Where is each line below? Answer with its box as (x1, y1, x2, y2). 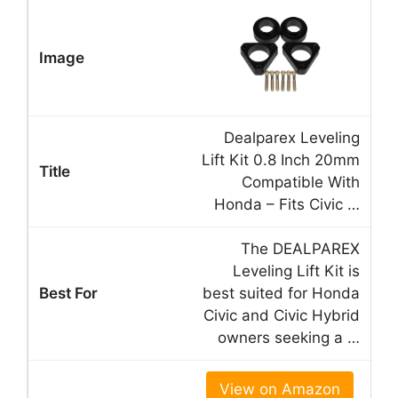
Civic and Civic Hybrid (203, 306, 360, 324)
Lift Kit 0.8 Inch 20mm (202, 150, 360, 169)
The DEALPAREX (241, 239, 360, 258)
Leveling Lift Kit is (233, 261, 360, 280)
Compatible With (242, 172, 360, 191)
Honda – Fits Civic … (214, 195, 360, 213)
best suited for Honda (203, 283, 360, 302)
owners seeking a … (218, 328, 360, 346)
